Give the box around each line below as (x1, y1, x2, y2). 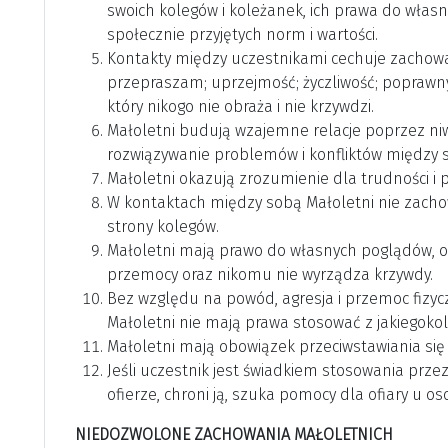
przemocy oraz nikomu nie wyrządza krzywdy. (107, 265, 433, 285)
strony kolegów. (107, 217, 219, 237)
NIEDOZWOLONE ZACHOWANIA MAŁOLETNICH (75, 425, 393, 445)
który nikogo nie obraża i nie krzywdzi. (107, 97, 374, 117)
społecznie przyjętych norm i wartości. (107, 25, 378, 45)
